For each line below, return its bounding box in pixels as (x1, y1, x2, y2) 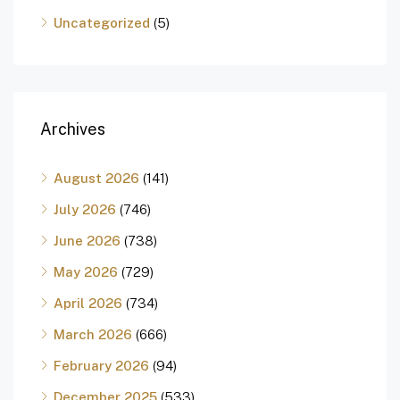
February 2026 (54, 358, 149, 374)
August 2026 (54, 171, 139, 187)
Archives (40, 120, 105, 139)
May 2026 (54, 264, 118, 280)
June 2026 (54, 233, 121, 249)
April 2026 (54, 296, 122, 312)
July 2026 (54, 202, 116, 218)
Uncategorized (54, 15, 150, 31)
